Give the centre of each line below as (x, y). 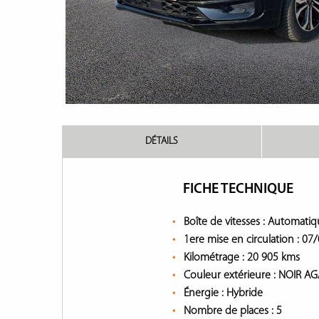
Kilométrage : (215, 258)
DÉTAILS (161, 141)
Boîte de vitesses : (226, 222)
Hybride (245, 293)
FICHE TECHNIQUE (238, 189)
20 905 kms (273, 258)
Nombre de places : (230, 311)
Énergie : (205, 293)
